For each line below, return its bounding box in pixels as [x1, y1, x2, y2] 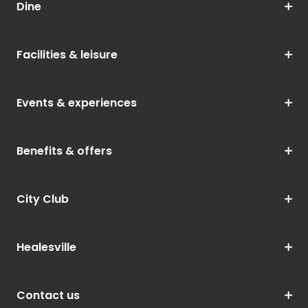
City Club [16, 191, 69, 208]
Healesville [16, 239, 76, 256]
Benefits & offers [16, 143, 112, 159]
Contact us [16, 287, 80, 304]
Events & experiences [16, 95, 137, 111]
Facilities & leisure [16, 47, 118, 63]
